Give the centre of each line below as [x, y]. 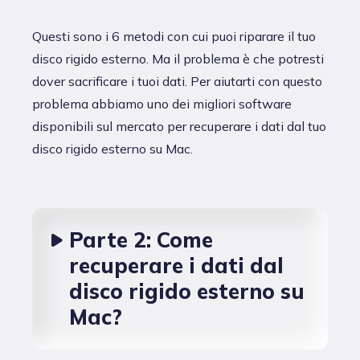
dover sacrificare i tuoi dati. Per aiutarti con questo [177, 81]
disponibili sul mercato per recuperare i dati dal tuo [179, 126]
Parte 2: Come [141, 240]
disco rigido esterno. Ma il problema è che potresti [178, 59]
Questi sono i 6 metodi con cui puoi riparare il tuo [174, 36]
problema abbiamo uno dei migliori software [162, 104]
